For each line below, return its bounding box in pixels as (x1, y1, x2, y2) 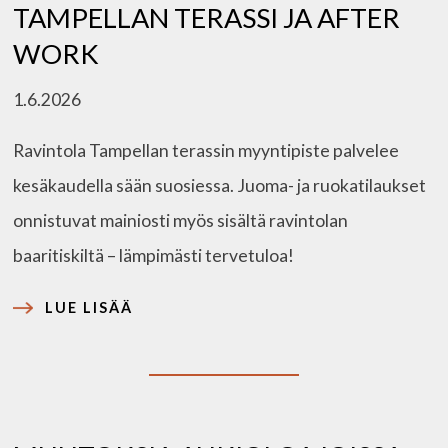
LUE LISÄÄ (45, 299, 134, 317)
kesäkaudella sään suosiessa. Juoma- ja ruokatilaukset (13, 175, 427, 197)
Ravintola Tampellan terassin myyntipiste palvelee (13, 140, 400, 162)
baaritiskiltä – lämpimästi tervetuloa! (13, 245, 295, 267)
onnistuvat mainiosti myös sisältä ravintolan (13, 210, 349, 232)
